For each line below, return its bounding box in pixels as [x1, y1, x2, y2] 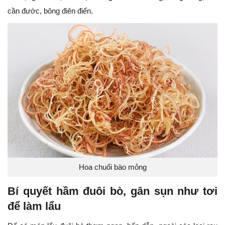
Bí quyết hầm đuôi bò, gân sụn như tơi [8, 185, 217, 198]
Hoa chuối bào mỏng [78, 163, 147, 172]
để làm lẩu [8, 200, 61, 213]
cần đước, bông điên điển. [8, 7, 93, 16]
